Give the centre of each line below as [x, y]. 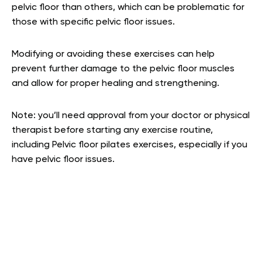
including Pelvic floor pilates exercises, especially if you [130, 145]
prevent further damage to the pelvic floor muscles [123, 69]
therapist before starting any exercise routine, [112, 131]
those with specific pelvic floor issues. [93, 23]
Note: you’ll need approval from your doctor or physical [131, 116]
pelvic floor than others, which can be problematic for [128, 8]
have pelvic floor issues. [63, 160]
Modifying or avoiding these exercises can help [113, 55]
